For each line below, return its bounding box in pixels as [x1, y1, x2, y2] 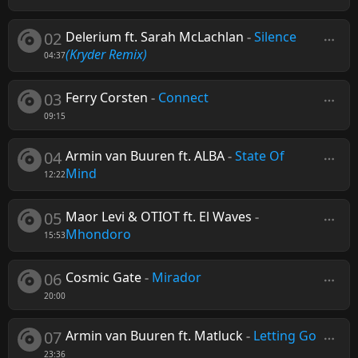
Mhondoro [66, 225, 131, 243]
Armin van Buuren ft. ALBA [66, 147, 225, 165]
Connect [158, 89, 209, 106]
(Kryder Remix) [66, 46, 147, 63]
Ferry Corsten [66, 89, 148, 106]
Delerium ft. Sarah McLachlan [66, 28, 244, 46]
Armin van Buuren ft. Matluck [66, 327, 243, 344]
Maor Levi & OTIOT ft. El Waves [66, 208, 252, 225]
